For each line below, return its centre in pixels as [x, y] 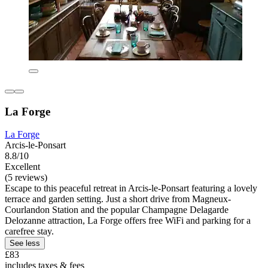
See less [25, 243]
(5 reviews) [26, 178]
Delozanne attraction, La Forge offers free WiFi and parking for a [128, 221]
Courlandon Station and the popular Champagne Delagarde [117, 210]
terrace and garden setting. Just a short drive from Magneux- [118, 199]
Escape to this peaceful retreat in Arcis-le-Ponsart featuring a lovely [131, 188]
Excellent [22, 167]
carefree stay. [29, 232]
